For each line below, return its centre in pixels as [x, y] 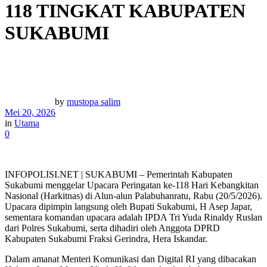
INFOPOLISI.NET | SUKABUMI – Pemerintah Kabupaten [119, 174]
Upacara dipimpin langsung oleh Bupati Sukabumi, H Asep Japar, [128, 206]
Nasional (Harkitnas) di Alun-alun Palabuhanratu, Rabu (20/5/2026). [133, 195]
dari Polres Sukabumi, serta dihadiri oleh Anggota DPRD [112, 228]
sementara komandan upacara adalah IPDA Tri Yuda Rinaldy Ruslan [133, 217]
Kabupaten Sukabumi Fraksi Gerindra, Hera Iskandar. [106, 238]
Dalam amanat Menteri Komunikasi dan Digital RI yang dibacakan [131, 259]
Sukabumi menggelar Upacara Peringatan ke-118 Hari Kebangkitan [132, 185]
